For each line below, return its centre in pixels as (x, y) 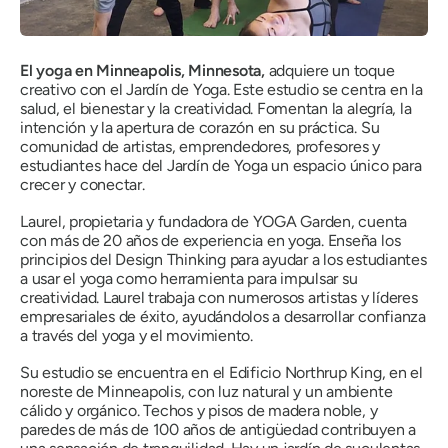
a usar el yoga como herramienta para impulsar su (189, 278)
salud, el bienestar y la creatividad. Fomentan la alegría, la (216, 108)
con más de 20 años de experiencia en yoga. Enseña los (210, 240)
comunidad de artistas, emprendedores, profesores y (200, 146)
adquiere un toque (329, 70)
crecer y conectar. (82, 184)
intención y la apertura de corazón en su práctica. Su (200, 127)
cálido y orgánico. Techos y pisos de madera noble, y (199, 410)
